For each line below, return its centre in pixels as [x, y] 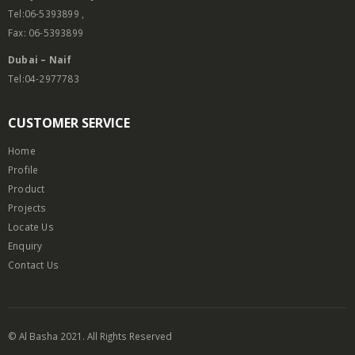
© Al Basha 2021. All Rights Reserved [90, 336]
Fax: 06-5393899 [46, 33]
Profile [23, 170]
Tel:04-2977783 [44, 79]
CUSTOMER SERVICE [69, 123]
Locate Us [31, 227]
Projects [27, 208]
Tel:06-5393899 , [46, 14]
